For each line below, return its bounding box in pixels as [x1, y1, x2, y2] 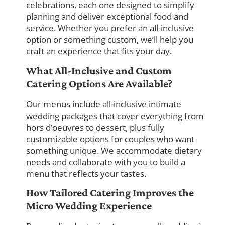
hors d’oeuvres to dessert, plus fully [26, 121, 165, 133]
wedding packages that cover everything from [26, 109, 204, 122]
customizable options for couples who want [26, 133, 195, 145]
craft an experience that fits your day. [26, 45, 172, 57]
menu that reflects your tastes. [26, 167, 147, 179]
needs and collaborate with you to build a [26, 156, 186, 168]
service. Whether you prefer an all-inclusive [26, 22, 194, 34]
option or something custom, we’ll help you [26, 34, 194, 46]
